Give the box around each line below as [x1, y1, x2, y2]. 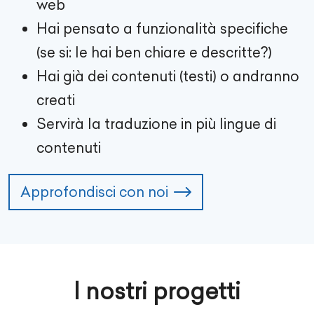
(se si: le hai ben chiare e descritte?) [36, 43, 272, 61]
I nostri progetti [74, 276, 240, 305]
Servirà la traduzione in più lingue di [36, 114, 276, 132]
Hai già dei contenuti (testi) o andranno [36, 67, 299, 85]
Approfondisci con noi [20, 183, 168, 201]
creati [36, 90, 75, 109]
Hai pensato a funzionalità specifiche [36, 19, 288, 37]
